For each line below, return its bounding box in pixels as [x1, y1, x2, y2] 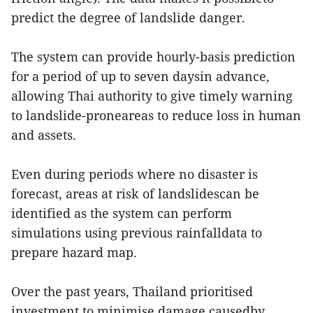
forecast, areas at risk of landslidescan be [11, 185, 259, 203]
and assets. [11, 126, 76, 144]
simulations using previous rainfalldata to [11, 224, 262, 242]
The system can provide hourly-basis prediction [11, 48, 296, 66]
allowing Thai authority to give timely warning [11, 87, 293, 105]
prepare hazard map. [11, 244, 137, 261]
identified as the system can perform [11, 205, 232, 222]
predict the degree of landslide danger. [11, 9, 245, 27]
